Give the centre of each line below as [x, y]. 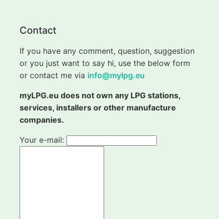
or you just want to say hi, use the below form [105, 63]
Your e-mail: [43, 140]
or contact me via [54, 76]
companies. [42, 120]
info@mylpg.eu [116, 76]
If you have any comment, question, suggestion [107, 51]
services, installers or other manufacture [98, 108]
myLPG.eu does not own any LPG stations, [100, 96]
